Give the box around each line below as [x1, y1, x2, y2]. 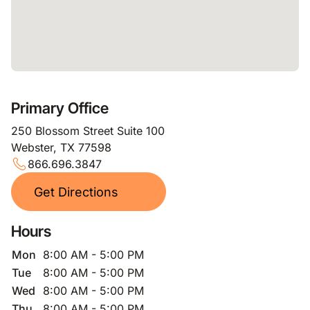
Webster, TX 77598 [11, 140, 111, 154]
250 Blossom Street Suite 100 [11, 124, 165, 138]
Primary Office [11, 99, 109, 117]
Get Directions [34, 184, 118, 199]
